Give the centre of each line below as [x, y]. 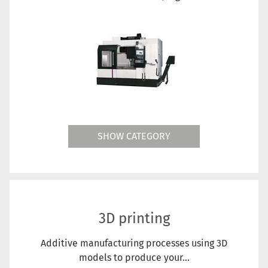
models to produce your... [134, 257]
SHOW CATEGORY [134, 136]
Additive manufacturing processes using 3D [134, 243]
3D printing [134, 218]
